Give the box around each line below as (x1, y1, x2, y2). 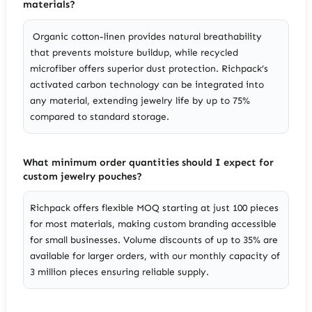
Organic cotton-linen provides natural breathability (30, 30, 263, 42)
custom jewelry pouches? (22, 169, 142, 182)
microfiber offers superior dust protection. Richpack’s (30, 62, 269, 75)
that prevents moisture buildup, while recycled (30, 46, 239, 58)
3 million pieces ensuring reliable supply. (30, 266, 210, 279)
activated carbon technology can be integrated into (30, 78, 265, 91)
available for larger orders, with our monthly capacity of (30, 250, 281, 263)
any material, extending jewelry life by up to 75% (30, 94, 251, 107)
